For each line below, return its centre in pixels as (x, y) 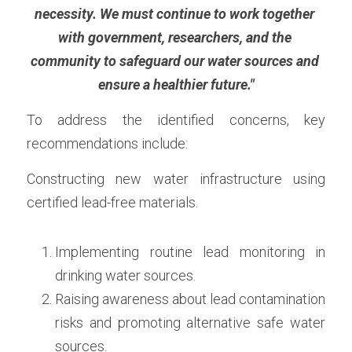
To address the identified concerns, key (176, 120)
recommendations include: (107, 143)
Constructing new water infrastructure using (176, 179)
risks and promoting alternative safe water (190, 323)
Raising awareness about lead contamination (190, 299)
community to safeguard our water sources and (174, 61)
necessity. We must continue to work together (174, 14)
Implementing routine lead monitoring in (190, 252)
